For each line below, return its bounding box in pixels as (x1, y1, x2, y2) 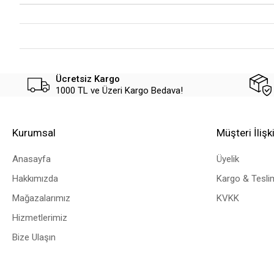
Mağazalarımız (12, 193, 70, 204)
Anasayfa (12, 154, 51, 165)
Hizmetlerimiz (12, 212, 67, 224)
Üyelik (216, 154, 239, 165)
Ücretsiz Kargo (55, 73, 120, 85)
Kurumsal (12, 127, 56, 139)
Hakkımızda (12, 173, 58, 185)
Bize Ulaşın (12, 232, 56, 243)
